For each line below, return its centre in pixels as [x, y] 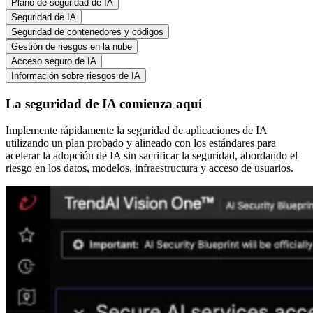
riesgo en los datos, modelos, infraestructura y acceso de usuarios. [150, 168]
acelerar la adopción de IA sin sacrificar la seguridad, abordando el [152, 156]
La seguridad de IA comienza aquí [104, 103]
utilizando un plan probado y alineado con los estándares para [141, 143]
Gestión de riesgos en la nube [72, 46]
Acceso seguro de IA [54, 61]
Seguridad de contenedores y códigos [87, 31]
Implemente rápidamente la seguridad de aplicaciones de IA [136, 131]
